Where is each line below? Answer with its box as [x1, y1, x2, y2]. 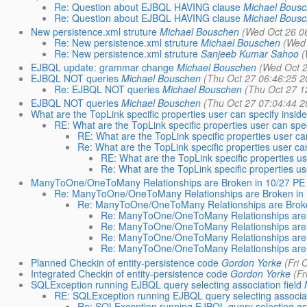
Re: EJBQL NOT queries [53, 82, 160, 96]
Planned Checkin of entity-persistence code [30, 255, 219, 269]
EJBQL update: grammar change [30, 60, 174, 74]
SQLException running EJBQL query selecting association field [30, 277, 302, 291]
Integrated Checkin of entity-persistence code [30, 266, 228, 280]
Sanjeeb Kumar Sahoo [200, 46, 299, 60]
